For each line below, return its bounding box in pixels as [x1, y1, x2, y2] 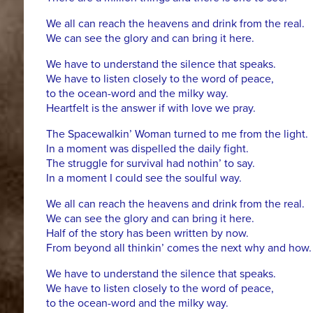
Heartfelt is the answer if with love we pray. [45, 101, 256, 116]
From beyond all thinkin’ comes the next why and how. [45, 241, 312, 256]
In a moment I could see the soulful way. [45, 171, 242, 186]
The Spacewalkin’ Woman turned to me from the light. [45, 127, 308, 142]
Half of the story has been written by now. [45, 226, 249, 241]
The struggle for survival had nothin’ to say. [45, 156, 255, 171]
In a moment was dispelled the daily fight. [45, 142, 249, 156]
